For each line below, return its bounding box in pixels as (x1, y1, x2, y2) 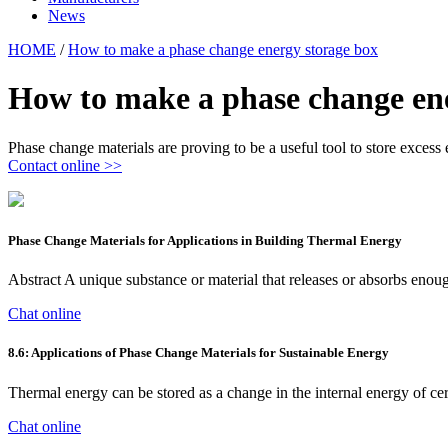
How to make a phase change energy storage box (68, 41, 378, 58)
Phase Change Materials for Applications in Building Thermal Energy (8, 233, 402, 249)
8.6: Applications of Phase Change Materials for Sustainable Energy (8, 345, 389, 361)
